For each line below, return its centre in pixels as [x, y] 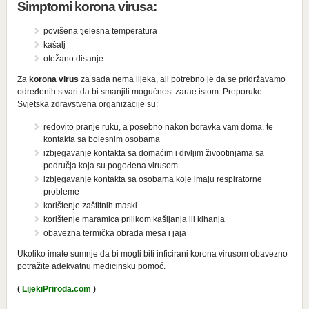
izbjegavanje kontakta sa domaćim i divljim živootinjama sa [153, 153]
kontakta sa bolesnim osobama [101, 139]
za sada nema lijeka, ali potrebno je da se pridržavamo [182, 79]
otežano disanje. [74, 58]
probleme [61, 191]
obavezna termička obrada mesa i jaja [114, 233]
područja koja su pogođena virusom [110, 165]
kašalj [54, 44]
